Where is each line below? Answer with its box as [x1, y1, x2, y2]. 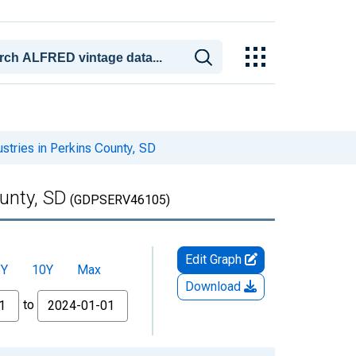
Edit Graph [184, 252, 245, 267]
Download [185, 279, 244, 294]
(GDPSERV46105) [67, 192, 170, 207]
